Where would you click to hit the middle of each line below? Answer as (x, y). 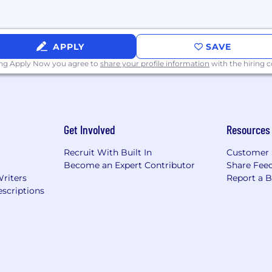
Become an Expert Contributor (129, 165)
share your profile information (155, 64)
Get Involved (89, 130)
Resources (249, 130)
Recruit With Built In (107, 153)
